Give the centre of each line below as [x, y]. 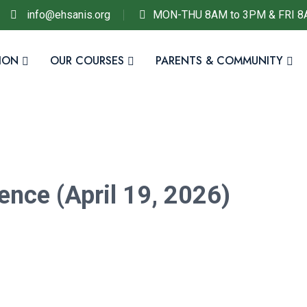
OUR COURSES [87, 60]
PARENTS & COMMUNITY [219, 60]
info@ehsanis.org [69, 15]
